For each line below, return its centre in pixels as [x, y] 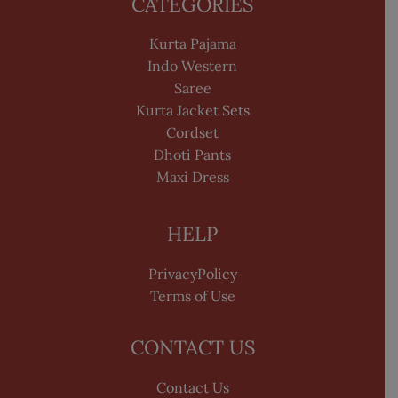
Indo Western [192, 66]
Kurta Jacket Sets [192, 111]
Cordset [192, 133]
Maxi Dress [192, 177]
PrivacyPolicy [192, 273]
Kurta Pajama [192, 44]
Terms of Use [192, 295]
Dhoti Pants [192, 155]
